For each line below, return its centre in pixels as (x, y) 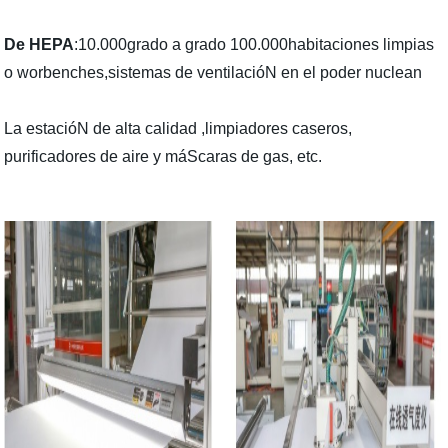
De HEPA (39, 44)
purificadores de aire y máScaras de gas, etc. (165, 156)
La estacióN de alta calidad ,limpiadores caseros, (178, 128)
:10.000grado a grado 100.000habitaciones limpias (254, 44)
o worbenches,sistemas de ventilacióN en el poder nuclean (213, 72)
